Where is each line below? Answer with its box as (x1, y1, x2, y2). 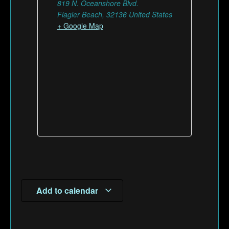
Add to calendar (36, 184, 100, 196)
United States (128, 9, 172, 19)
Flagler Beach (57, 9, 102, 19)
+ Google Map (57, 20, 103, 31)
